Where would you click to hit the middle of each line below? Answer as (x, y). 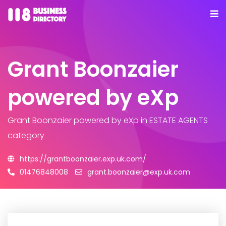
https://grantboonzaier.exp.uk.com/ (83, 159)
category (26, 135)
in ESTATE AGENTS (173, 120)
